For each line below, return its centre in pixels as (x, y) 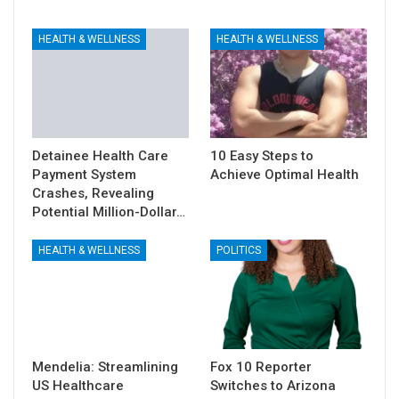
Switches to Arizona (273, 386)
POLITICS (239, 250)
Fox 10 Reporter (261, 367)
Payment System (84, 175)
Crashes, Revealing (93, 193)
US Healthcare (78, 386)
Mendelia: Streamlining (105, 367)
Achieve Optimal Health (285, 175)
